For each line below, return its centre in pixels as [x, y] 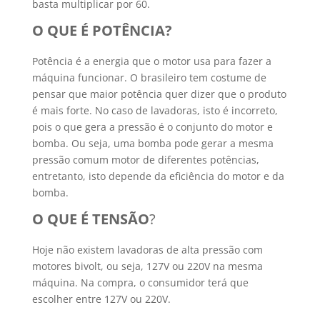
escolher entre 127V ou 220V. [101, 299]
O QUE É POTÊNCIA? [102, 30]
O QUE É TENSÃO [90, 219]
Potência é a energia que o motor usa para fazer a [151, 61]
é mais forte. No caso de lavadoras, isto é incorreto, [155, 110]
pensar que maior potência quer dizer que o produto [159, 94]
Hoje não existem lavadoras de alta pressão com [147, 250]
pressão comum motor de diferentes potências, [145, 160]
